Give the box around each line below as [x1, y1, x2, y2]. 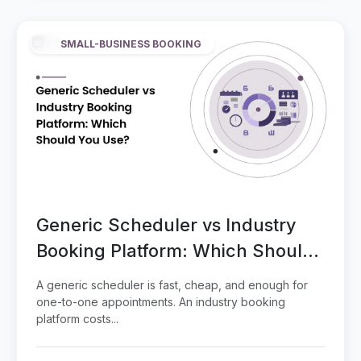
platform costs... [36, 312, 118, 326]
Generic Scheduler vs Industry [36, 214, 297, 236]
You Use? [36, 266, 114, 288]
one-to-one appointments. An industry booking [36, 295, 285, 309]
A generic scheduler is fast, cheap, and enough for [36, 278, 308, 293]
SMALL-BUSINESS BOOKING [60, 37, 201, 50]
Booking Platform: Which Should [36, 240, 313, 262]
